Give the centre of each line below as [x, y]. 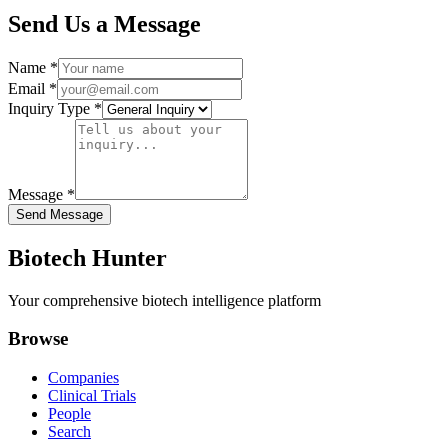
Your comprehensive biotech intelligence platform [164, 300]
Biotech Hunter [87, 257]
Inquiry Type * [55, 108]
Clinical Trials [92, 395]
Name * [33, 67]
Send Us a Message [104, 23]
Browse [38, 339]
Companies [83, 377]
